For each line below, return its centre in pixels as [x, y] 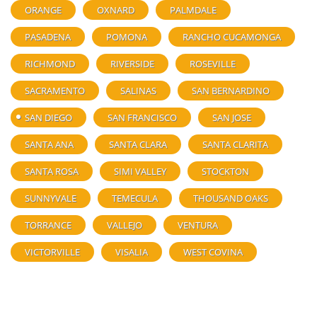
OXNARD [116, 10]
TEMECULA [135, 198]
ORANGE [43, 10]
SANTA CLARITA [235, 144]
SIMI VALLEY [140, 171]
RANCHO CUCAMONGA [232, 37]
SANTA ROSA [52, 171]
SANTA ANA [49, 144]
